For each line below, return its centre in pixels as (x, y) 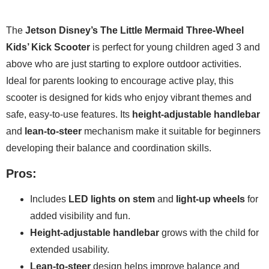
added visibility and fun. (80, 216)
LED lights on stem (112, 199)
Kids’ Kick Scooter (48, 47)
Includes (49, 199)
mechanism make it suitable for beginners (171, 131)
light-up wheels (210, 199)
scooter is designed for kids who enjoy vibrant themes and (129, 98)
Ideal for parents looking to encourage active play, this (120, 81)
